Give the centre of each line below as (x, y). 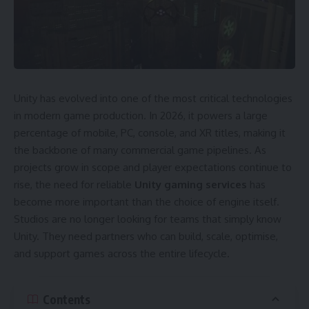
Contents (67, 299)
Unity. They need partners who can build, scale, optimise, (146, 236)
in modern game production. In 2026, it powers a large (141, 115)
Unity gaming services (191, 184)
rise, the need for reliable (74, 184)
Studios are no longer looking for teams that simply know (148, 219)
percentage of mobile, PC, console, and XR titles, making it (150, 132)
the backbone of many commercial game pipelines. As (140, 150)
